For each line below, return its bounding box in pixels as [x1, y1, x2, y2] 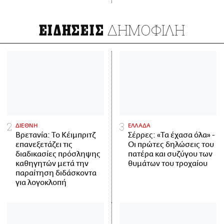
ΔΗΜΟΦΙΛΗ [104, 20, 185, 39]
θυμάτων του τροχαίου [128, 159, 207, 168]
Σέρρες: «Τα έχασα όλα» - [128, 131, 214, 140]
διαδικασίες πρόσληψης [15, 150, 100, 159]
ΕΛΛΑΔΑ [128, 122, 151, 129]
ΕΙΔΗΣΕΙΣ [38, 21, 104, 39]
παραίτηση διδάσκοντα [15, 169, 96, 178]
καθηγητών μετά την [15, 159, 88, 168]
